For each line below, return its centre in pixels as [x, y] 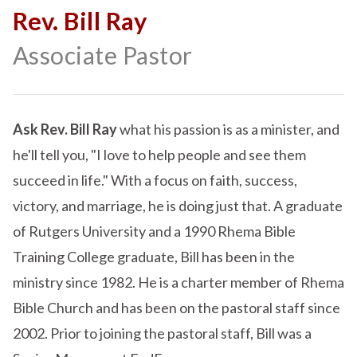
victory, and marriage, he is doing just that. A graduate [177, 205]
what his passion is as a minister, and [229, 129]
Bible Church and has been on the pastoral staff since [176, 307]
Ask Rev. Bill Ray [66, 129]
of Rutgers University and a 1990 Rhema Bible [154, 231]
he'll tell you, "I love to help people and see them [159, 154]
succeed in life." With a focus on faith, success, [155, 180]
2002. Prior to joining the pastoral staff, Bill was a [162, 333]
